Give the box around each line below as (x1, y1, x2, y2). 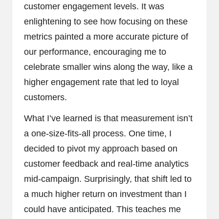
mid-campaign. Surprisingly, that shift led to (24, 174, 192, 184)
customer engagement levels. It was (24, 1, 164, 11)
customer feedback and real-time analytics (24, 158, 189, 169)
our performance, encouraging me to (24, 46, 166, 57)
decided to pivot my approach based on (24, 143, 177, 153)
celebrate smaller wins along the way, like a (24, 62, 193, 72)
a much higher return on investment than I (24, 189, 187, 199)
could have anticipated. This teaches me (24, 204, 181, 214)
